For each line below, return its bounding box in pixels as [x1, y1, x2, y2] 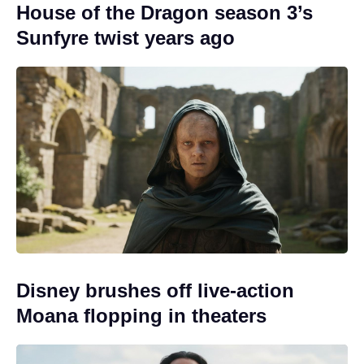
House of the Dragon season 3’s [16, 2, 313, 24]
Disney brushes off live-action [16, 279, 294, 301]
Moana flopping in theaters [16, 304, 266, 327]
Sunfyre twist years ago [16, 27, 235, 50]
